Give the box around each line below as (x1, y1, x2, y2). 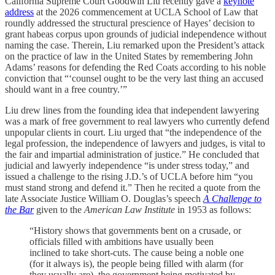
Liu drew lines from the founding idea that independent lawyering (5, 104, 259, 115)
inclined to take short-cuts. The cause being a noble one (29, 247, 244, 258)
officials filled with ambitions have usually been (29, 236, 214, 247)
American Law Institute (84, 204, 175, 215)
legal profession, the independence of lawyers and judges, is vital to (5, 137, 265, 149)
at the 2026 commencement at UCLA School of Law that (34, 6, 258, 17)
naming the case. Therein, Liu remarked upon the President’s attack (5, 39, 265, 50)
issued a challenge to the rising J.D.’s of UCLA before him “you (5, 171, 253, 182)
